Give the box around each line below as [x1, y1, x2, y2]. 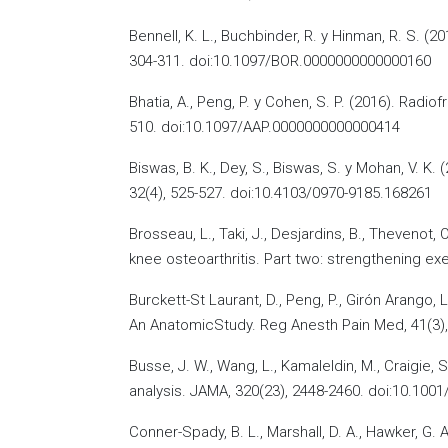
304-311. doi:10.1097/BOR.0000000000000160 [129, 52, 431, 70]
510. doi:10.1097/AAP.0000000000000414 [129, 118, 400, 136]
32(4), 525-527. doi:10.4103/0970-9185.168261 [129, 184, 432, 202]
